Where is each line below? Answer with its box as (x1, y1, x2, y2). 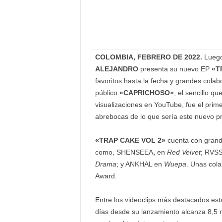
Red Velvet (166, 148, 201, 157)
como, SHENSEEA (95, 148, 153, 157)
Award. (95, 172, 117, 180)
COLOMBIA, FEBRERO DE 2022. (95, 53, 204, 61)
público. (95, 89, 119, 97)
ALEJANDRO (95, 65, 138, 73)
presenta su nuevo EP (138, 65, 212, 73)
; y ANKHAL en (116, 160, 164, 168)
